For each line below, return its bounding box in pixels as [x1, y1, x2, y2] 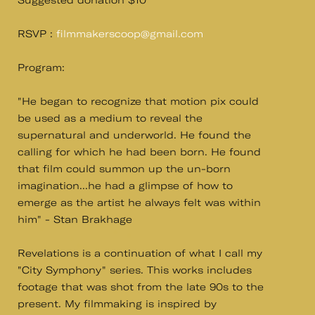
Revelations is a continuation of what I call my [18, 247, 262, 259]
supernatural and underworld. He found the [18, 129, 251, 141]
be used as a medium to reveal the [18, 112, 202, 124]
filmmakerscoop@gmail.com [56, 27, 203, 40]
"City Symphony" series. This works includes [18, 264, 252, 276]
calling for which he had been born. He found [18, 146, 261, 158]
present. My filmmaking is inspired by [18, 297, 217, 310]
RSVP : [18, 27, 56, 40]
